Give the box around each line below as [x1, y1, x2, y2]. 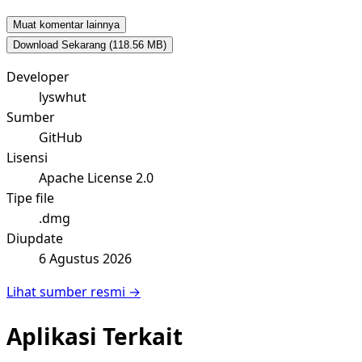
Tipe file [6, 189, 54, 208]
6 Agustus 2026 [39, 250, 132, 268]
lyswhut [39, 88, 86, 107]
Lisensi [6, 149, 48, 167]
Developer [6, 68, 69, 86]
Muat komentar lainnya [13, 19, 120, 32]
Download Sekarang [13, 39, 109, 52]
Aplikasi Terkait [6, 320, 183, 351]
